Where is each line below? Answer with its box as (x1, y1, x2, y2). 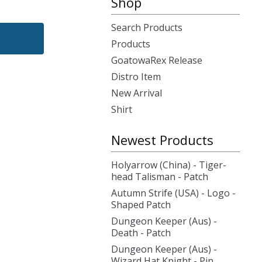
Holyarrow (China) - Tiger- (111, 158, 226, 171)
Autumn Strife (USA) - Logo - (111, 187, 236, 199)
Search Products (111, 21, 182, 34)
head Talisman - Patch (111, 170, 208, 183)
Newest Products (111, 131, 213, 149)
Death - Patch (111, 226, 171, 239)
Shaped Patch (111, 198, 171, 211)
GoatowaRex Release (111, 54, 202, 67)
